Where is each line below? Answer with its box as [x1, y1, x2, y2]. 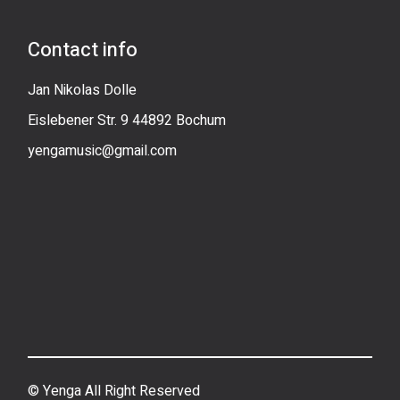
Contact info [28, 36, 138, 64]
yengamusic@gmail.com [28, 140, 178, 162]
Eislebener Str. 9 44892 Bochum [28, 110, 227, 131]
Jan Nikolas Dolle [28, 79, 137, 101]
